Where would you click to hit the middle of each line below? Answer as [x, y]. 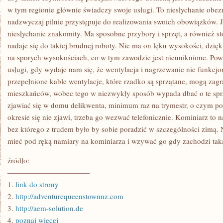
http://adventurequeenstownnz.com [69, 196]
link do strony [37, 184]
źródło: [18, 160]
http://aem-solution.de [49, 208]
